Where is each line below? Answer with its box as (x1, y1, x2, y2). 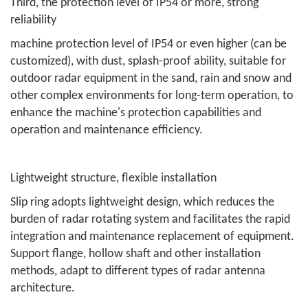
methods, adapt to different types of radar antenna (10, 265, 265, 278)
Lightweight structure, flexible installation (10, 172, 217, 185)
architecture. (10, 282, 75, 295)
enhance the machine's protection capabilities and (10, 107, 261, 120)
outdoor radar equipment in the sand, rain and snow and (10, 72, 291, 85)
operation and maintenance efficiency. (10, 124, 203, 137)
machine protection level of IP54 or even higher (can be (10, 38, 287, 51)
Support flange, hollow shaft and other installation (10, 247, 261, 261)
